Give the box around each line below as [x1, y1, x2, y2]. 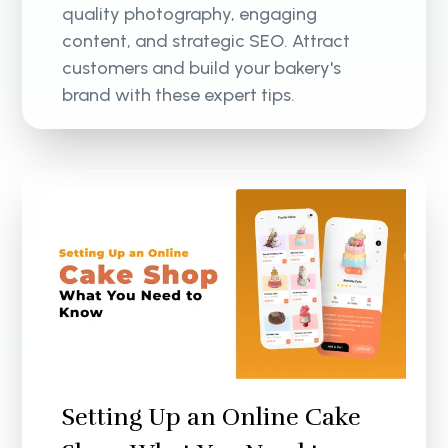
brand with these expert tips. [62, 84, 296, 107]
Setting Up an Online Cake [62, 402, 362, 433]
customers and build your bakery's [62, 57, 342, 80]
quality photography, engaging [62, 3, 318, 26]
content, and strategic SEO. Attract [62, 30, 351, 53]
